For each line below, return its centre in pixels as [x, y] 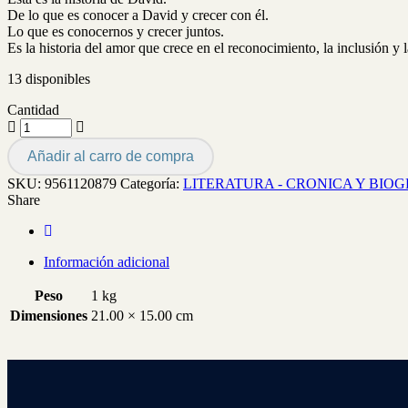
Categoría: [150, 183]
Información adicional [107, 261]
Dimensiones [49, 315]
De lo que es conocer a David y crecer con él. [138, 15]
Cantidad [33, 109]
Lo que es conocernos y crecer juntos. [116, 31]
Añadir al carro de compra [111, 156]
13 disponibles [49, 78]
